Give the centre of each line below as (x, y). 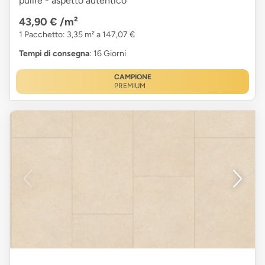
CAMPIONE (132, 77)
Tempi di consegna (54, 53)
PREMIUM (130, 85)
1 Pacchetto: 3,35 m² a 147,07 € (77, 34)
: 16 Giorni (108, 53)
